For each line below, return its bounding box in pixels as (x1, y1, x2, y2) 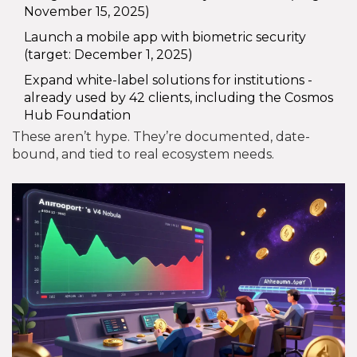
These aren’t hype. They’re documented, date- (12, 128, 310, 144)
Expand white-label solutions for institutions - (24, 72, 312, 88)
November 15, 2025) (24, 3, 150, 19)
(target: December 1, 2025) (24, 46, 193, 62)
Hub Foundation (24, 107, 131, 123)
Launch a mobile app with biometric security (24, 29, 306, 45)
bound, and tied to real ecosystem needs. (12, 146, 274, 162)
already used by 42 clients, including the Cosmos (24, 89, 333, 105)
